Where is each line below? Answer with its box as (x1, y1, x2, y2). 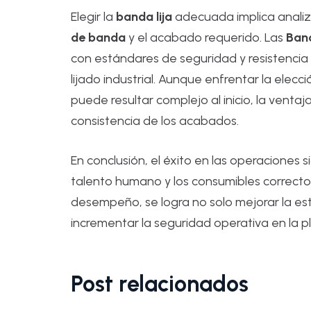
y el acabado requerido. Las (126, 30, 286, 45)
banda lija (116, 9, 172, 24)
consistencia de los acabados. (71, 113, 239, 128)
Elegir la (71, 9, 116, 24)
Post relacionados (71, 270, 249, 297)
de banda (71, 30, 126, 45)
